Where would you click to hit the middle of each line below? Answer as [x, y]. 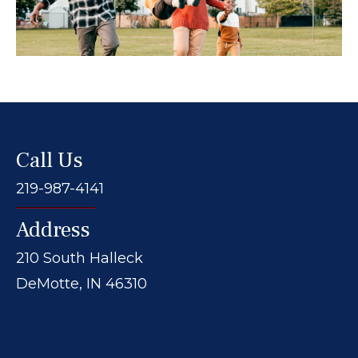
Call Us [50, 161]
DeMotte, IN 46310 [82, 284]
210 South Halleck [80, 259]
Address [53, 230]
